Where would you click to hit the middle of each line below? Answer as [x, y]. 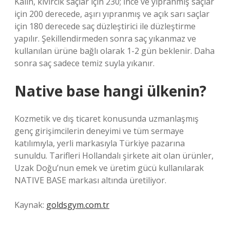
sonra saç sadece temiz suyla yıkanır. [84, 63]
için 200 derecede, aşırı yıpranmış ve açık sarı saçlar [112, 14]
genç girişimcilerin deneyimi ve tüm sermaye [99, 131]
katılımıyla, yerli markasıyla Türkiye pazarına [100, 143]
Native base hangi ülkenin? [110, 91]
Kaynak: [30, 205]
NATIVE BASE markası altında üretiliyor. [90, 180]
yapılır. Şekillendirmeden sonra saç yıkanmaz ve [105, 39]
